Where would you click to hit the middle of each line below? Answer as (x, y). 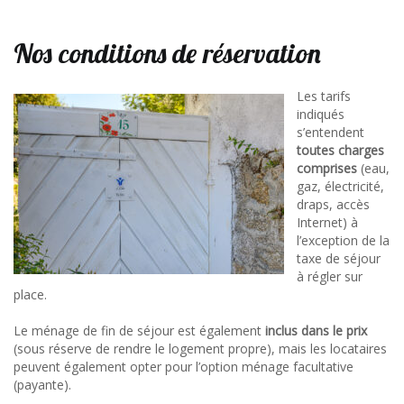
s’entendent (331, 132)
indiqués (321, 114)
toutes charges (340, 150)
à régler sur (330, 276)
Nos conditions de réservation (167, 53)
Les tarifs (324, 96)
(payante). (42, 385)
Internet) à (327, 222)
